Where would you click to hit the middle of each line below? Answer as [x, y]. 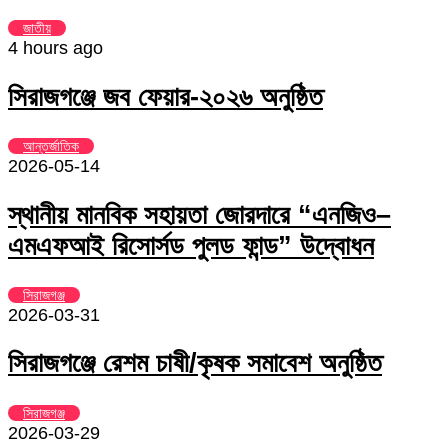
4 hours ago [55, 48]
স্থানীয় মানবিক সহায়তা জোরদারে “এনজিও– [199, 214]
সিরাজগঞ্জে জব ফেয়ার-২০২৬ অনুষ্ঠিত [165, 96]
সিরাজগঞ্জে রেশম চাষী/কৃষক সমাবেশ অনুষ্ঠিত [195, 363]
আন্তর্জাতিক [51, 146]
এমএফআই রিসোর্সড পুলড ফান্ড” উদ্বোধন [191, 245]
